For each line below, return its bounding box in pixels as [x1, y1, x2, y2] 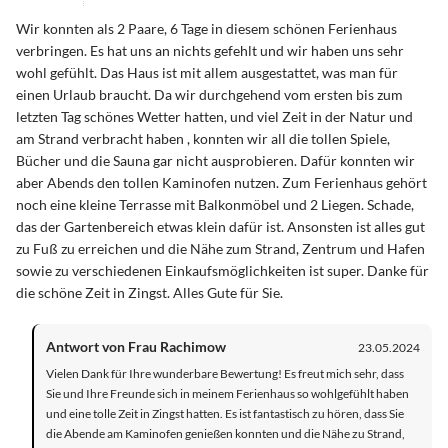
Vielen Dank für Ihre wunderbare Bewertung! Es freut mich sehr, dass [46, 365, 404, 381]
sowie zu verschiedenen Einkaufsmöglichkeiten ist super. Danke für [16, 261, 429, 279]
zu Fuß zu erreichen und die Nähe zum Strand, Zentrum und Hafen [16, 239, 425, 257]
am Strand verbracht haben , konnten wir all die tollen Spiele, [16, 129, 390, 147]
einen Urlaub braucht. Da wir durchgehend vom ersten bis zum [16, 85, 403, 103]
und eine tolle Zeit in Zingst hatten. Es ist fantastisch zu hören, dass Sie [46, 405, 404, 421]
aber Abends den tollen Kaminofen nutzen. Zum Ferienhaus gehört [16, 173, 427, 191]
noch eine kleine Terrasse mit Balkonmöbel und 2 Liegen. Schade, [16, 195, 414, 213]
